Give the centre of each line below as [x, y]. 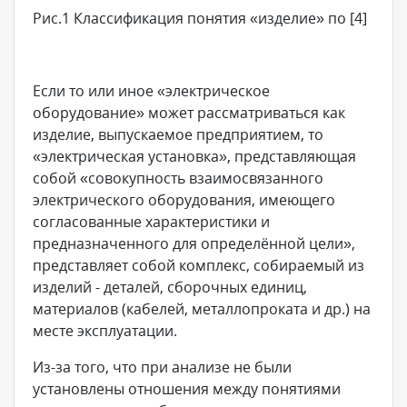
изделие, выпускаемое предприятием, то [178, 135]
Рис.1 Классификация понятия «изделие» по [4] [200, 19]
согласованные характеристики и [151, 222]
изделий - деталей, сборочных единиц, [170, 288]
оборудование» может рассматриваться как [189, 113]
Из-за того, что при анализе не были [162, 367]
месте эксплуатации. [105, 331]
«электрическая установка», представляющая [194, 157]
